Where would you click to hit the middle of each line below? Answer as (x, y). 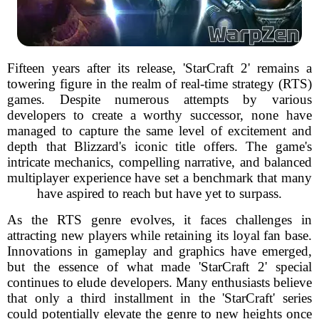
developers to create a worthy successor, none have (159, 115)
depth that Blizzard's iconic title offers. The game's (159, 146)
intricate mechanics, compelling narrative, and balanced (159, 162)
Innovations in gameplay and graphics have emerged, (159, 251)
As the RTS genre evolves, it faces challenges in (159, 220)
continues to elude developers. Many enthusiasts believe (159, 282)
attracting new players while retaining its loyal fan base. (159, 235)
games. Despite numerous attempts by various (159, 99)
